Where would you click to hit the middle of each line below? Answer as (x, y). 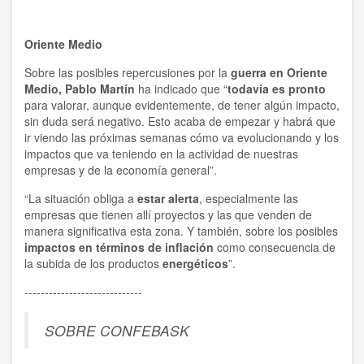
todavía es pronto (277, 89)
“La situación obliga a (81, 199)
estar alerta (168, 199)
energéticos (195, 264)
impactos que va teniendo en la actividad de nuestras (161, 154)
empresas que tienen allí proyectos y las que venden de (168, 215)
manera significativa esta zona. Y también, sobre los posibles (181, 231)
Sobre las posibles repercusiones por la (128, 73)
